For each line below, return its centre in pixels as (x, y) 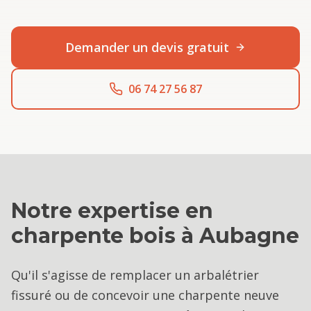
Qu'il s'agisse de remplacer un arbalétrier (135, 275)
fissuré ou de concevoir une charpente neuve (145, 295)
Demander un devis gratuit (147, 47)
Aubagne (249, 236)
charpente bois (93, 236)
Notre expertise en (112, 211)
